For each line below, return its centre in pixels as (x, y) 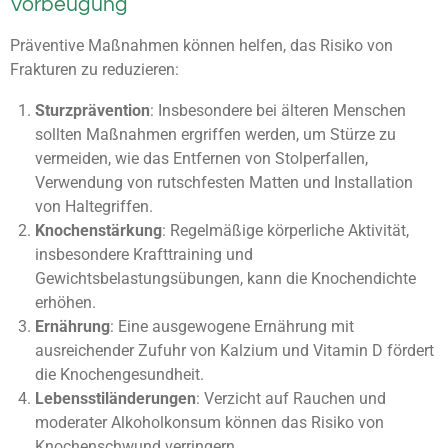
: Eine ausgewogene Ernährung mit (231, 326)
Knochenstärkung (98, 230)
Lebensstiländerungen (115, 398)
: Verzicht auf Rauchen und (290, 398)
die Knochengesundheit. (119, 374)
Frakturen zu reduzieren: (94, 70)
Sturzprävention (92, 110)
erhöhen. (65, 302)
